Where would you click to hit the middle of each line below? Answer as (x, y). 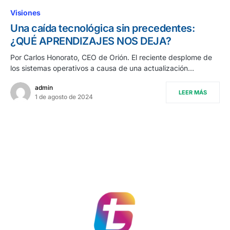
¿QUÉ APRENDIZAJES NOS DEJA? (91, 41)
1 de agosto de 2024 (64, 97)
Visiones (25, 12)
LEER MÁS (193, 92)
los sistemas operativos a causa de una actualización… (102, 68)
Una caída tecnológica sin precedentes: (102, 28)
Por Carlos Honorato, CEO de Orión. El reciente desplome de (111, 57)
